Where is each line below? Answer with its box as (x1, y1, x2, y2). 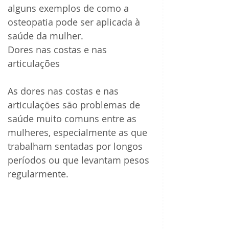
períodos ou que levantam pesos (8, 154, 152, 167)
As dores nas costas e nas (8, 85, 121, 98)
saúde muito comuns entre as (8, 112, 139, 125)
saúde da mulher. (8, 30, 83, 42)
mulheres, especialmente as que (8, 126, 150, 139)
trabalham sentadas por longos (8, 140, 145, 153)
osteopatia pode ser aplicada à (8, 16, 143, 29)
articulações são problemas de (8, 99, 143, 111)
